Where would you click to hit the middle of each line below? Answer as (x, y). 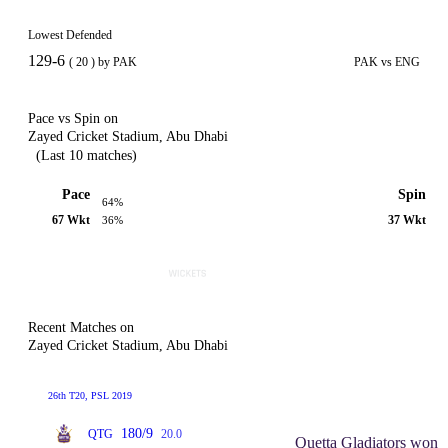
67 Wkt (71, 219)
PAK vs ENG (387, 62)
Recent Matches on (81, 327)
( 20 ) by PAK (103, 62)
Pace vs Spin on (73, 118)
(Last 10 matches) (86, 155)
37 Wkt (407, 219)
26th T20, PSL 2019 (90, 395)
